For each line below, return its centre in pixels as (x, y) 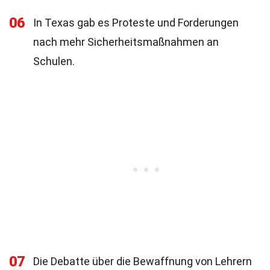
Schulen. (54, 61)
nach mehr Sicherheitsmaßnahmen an (126, 42)
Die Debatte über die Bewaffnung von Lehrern (143, 261)
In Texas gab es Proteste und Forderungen (136, 23)
